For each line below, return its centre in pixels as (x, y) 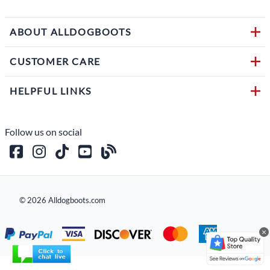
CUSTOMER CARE (55, 61)
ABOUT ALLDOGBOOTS (71, 31)
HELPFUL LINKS (51, 90)
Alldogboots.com (77, 200)
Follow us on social (43, 131)
